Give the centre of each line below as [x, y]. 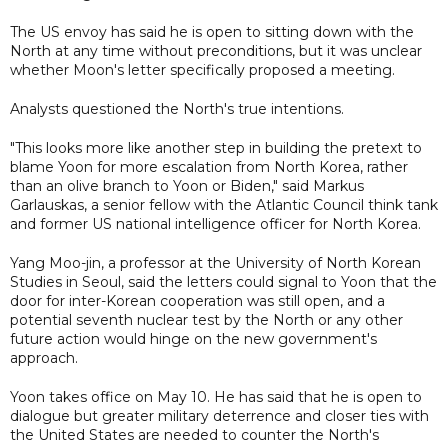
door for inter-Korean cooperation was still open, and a [197, 300]
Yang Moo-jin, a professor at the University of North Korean [215, 262]
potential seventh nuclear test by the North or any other [206, 319]
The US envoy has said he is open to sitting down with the [212, 31]
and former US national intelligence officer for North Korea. [215, 223]
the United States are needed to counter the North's [194, 434]
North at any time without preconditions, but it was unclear [216, 50]
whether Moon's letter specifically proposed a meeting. [202, 69]
